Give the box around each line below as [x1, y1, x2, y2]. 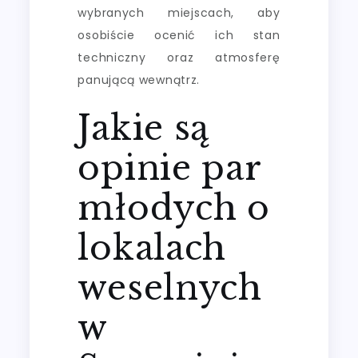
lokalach [78, 226, 227, 268]
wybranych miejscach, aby [78, 4, 280, 21]
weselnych [78, 266, 262, 308]
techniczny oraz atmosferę [78, 49, 280, 66]
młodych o [78, 186, 270, 229]
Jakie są [78, 106, 210, 149]
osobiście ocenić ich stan [78, 26, 280, 43]
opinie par [78, 146, 261, 189]
